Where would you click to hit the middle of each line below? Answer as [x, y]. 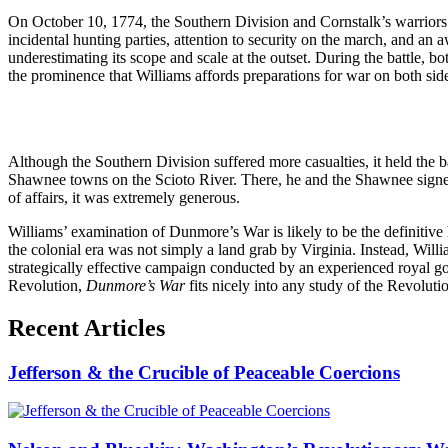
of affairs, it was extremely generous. [124, 197]
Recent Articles [86, 327]
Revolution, [47, 285]
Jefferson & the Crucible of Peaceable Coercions [204, 372]
